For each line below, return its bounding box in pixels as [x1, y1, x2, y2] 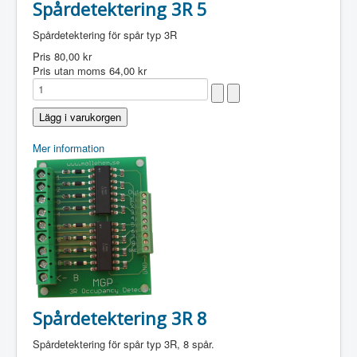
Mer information [33, 140, 104, 155]
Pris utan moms [33, 63, 109, 78]
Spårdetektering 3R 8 [33, 306, 207, 330]
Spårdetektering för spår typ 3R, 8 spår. [33, 336, 214, 351]
